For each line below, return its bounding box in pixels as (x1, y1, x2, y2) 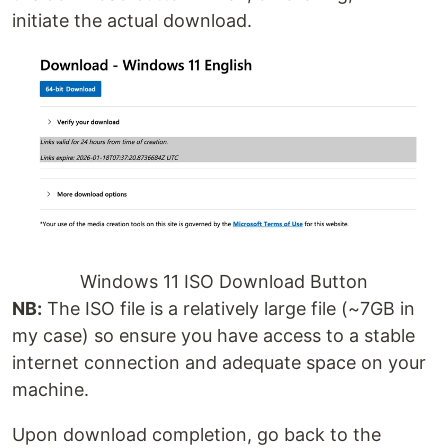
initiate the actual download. (12, 9, 252, 31)
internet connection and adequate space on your (12, 352, 426, 374)
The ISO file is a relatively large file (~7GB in (42, 298, 415, 320)
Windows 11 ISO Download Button (80, 271, 368, 293)
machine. (12, 379, 89, 401)
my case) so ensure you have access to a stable (12, 325, 415, 347)
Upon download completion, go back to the (12, 424, 381, 446)
